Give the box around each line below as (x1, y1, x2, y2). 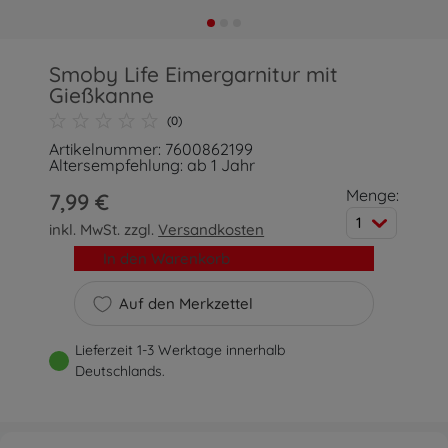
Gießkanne (49, 82, 155, 108)
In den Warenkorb (102, 249, 230, 268)
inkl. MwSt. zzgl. (49, 220, 159, 239)
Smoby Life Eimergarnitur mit (49, 61, 339, 87)
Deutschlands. (75, 362, 166, 380)
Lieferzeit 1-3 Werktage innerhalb (75, 341, 286, 359)
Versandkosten (158, 220, 265, 239)
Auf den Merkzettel (118, 294, 253, 313)
